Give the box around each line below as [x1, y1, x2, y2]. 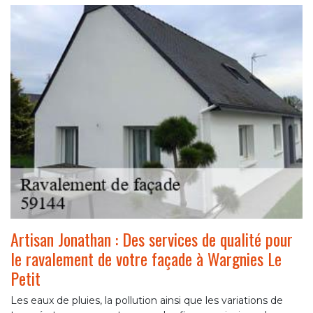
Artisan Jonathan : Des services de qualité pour [10, 226, 293, 252]
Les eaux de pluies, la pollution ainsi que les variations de [10, 294, 283, 307]
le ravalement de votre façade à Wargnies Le [10, 246, 282, 272]
